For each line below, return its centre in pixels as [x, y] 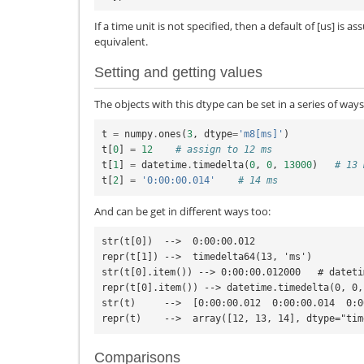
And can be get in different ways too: [182, 211]
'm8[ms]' [261, 134]
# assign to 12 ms [224, 150]
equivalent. [121, 41]
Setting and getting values [178, 73]
